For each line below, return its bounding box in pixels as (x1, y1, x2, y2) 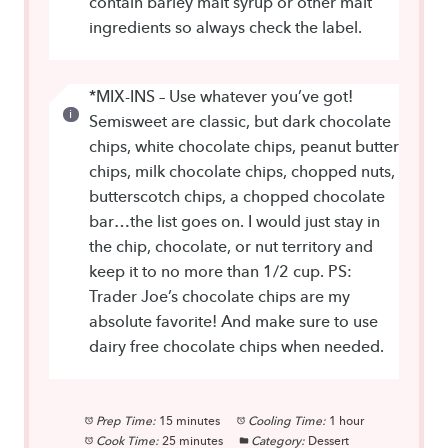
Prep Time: (96, 414, 157, 428)
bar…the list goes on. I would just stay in (89, 212, 380, 231)
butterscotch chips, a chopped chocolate (89, 187, 385, 206)
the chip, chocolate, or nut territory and (89, 237, 373, 256)
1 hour (328, 414, 364, 428)
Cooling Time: (247, 414, 326, 428)
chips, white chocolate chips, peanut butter (89, 137, 399, 156)
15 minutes (159, 414, 221, 428)
